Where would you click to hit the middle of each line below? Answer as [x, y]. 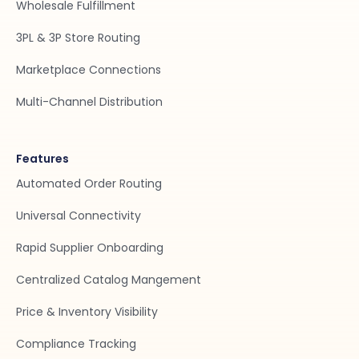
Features [42, 159]
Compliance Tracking [76, 344]
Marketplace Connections [89, 70]
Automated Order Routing [89, 184]
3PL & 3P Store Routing [78, 38]
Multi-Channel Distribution [89, 102]
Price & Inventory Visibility [87, 312]
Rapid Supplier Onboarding [90, 248]
